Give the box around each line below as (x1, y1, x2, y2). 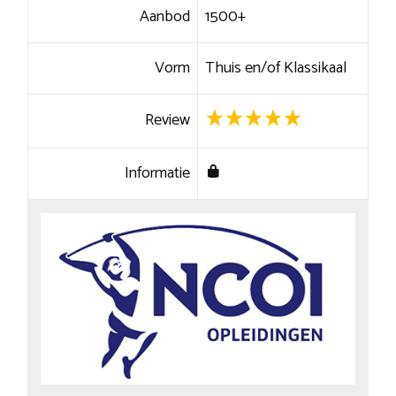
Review (145, 106, 191, 133)
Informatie (125, 159, 191, 187)
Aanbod (140, 3, 191, 30)
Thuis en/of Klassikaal (204, 54, 346, 81)
